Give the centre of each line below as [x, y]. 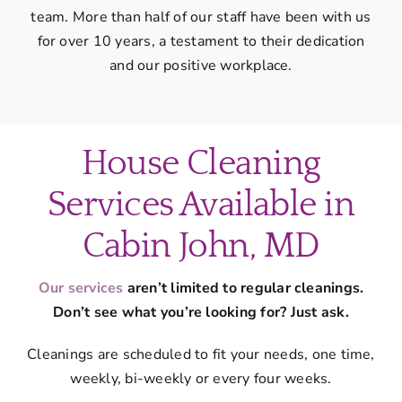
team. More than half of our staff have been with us [201, 17]
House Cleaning [201, 163]
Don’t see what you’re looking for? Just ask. [201, 312]
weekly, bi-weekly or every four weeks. [201, 378]
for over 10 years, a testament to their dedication [201, 41]
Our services [81, 288]
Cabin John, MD [201, 246]
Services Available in [201, 205]
